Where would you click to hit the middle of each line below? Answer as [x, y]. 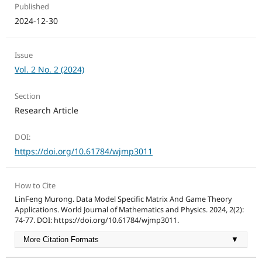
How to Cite [35, 186]
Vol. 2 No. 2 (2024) [49, 70]
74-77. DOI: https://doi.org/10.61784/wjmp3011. [96, 220]
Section [27, 96]
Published [32, 7]
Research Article [46, 111]
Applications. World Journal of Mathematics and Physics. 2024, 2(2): [129, 210]
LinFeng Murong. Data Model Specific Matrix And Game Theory [123, 199]
